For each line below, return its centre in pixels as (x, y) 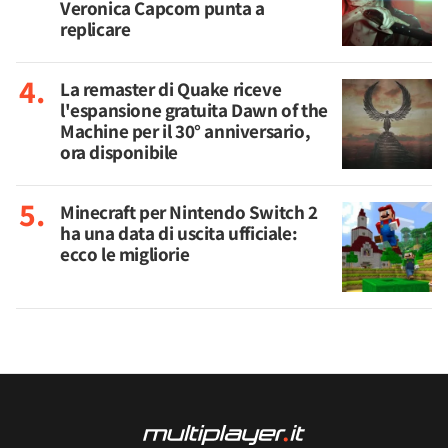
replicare (95, 29)
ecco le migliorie (125, 254)
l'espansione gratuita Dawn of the (194, 110)
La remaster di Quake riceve (171, 89)
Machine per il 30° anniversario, (185, 131)
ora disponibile (119, 152)
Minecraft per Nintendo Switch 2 (189, 212)
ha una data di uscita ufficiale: (179, 233)
